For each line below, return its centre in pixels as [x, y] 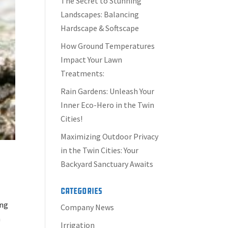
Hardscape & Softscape [100, 28]
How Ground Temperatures [108, 46]
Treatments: [83, 73]
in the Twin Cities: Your [100, 150]
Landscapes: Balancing [100, 14]
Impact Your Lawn [92, 60]
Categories [82, 191]
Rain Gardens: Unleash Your [108, 91]
